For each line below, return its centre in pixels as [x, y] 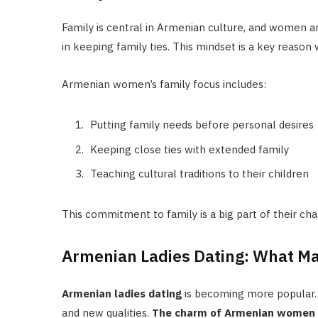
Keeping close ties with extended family [190, 149]
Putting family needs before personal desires [202, 125]
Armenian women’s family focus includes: [164, 84]
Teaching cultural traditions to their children [199, 174]
